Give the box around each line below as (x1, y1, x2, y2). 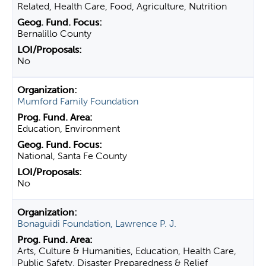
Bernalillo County (17, 28, 91, 39)
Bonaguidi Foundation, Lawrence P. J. (17, 218, 176, 229)
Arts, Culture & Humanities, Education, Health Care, (17, 245, 236, 256)
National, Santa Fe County (17, 150, 127, 161)
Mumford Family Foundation (17, 96, 138, 107)
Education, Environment (17, 123, 120, 134)
